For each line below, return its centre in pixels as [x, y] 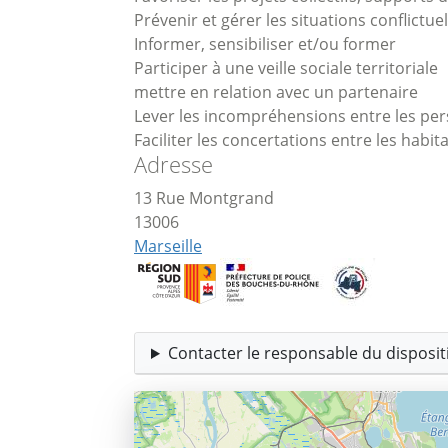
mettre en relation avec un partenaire [276, 92]
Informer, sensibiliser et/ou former [265, 44]
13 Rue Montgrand [204, 198]
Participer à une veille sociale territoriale [286, 68]
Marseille [168, 246]
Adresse [173, 164]
